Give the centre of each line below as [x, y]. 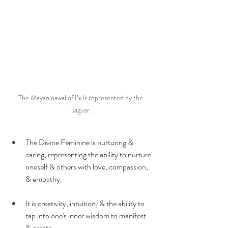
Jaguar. [81, 110]
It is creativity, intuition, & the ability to [86, 203]
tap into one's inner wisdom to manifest [87, 215]
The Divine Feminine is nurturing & [80, 142]
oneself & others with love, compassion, [88, 166]
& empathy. [44, 179]
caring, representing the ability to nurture [89, 154]
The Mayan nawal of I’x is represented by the [81, 97]
